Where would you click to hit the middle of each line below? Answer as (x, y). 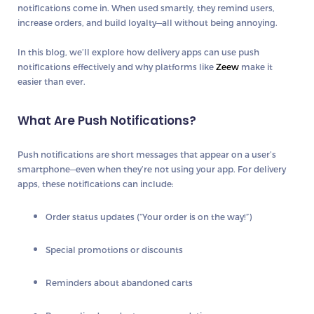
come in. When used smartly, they (144, 7)
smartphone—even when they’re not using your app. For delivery (152, 169)
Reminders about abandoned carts (119, 282)
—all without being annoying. (217, 22)
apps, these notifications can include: (96, 183)
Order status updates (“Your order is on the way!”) (149, 216)
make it (256, 66)
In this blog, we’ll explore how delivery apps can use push (138, 52)
